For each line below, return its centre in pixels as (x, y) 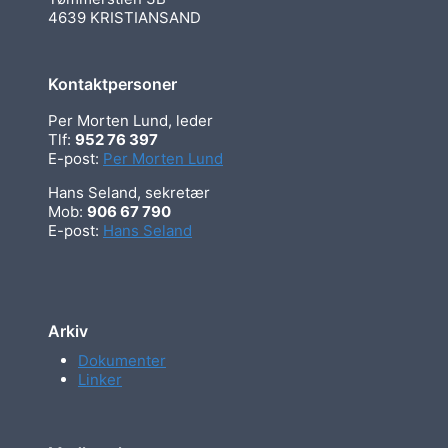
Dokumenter (122, 360)
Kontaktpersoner (112, 83)
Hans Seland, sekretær (129, 192)
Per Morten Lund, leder (130, 120)
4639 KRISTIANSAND (124, 17)
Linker (100, 379)
